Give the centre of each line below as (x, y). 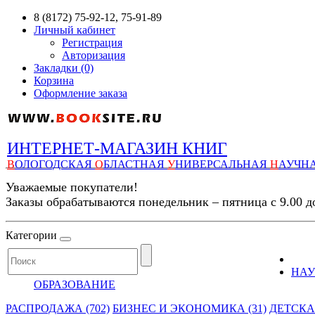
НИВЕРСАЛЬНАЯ (223, 164)
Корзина (54, 81)
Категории (31, 235)
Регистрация (92, 43)
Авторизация (94, 55)
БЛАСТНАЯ (135, 164)
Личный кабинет (75, 30)
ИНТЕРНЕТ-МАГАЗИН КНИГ (117, 148)
